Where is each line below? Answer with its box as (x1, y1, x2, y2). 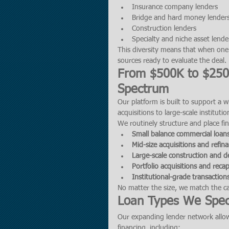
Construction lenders (132, 25, 196, 32)
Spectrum (118, 83, 169, 96)
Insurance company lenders (132, 4, 218, 11)
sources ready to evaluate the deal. (118, 57, 226, 64)
